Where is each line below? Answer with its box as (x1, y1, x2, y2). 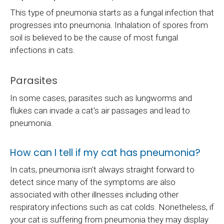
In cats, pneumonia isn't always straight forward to (10, 164, 194, 174)
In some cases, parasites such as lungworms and (10, 92, 192, 103)
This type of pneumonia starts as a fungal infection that (10, 7, 214, 17)
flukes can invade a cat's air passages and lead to (10, 105, 190, 115)
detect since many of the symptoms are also (10, 176, 175, 187)
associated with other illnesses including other (10, 189, 178, 199)
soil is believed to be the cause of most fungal (10, 32, 178, 42)
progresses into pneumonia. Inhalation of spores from (10, 19, 208, 30)
